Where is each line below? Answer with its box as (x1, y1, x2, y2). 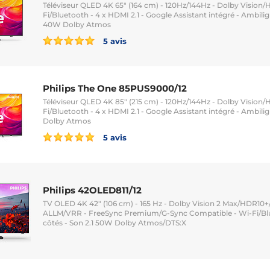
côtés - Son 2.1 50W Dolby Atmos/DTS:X (43, 218, 186, 227)
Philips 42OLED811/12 (43, 184, 142, 196)
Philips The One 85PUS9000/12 (43, 82, 187, 94)
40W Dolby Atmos (43, 19, 111, 29)
